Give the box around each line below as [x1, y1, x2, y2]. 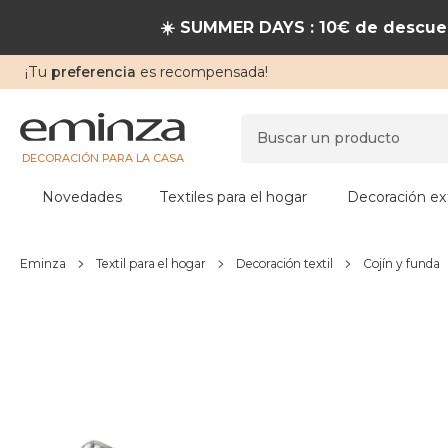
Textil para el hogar [96, 256, 206, 271]
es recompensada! [136, 63, 268, 81]
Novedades [42, 188, 122, 206]
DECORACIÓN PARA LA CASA [21, 150, 184, 165]
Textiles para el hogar [159, 188, 307, 206]
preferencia [47, 63, 136, 81]
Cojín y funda [363, 256, 440, 271]
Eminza [20, 256, 66, 271]
